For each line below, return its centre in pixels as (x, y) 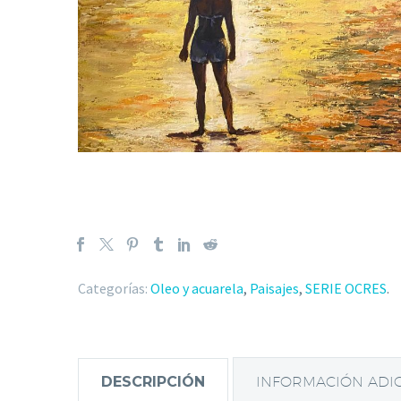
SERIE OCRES (346, 289)
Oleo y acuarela (197, 289)
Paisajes (274, 289)
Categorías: (113, 289)
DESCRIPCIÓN (153, 381)
